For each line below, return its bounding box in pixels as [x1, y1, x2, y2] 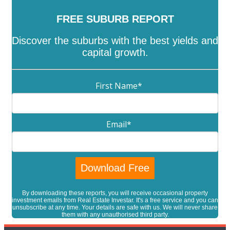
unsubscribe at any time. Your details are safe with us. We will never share [12, 204, 218, 212]
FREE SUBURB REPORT [56, 13, 174, 25]
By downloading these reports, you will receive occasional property [22, 189, 208, 197]
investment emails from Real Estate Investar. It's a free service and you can [12, 197, 218, 204]
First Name [95, 80, 138, 92]
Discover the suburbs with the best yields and [12, 35, 218, 47]
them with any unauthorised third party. [61, 211, 169, 219]
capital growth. [82, 47, 148, 59]
